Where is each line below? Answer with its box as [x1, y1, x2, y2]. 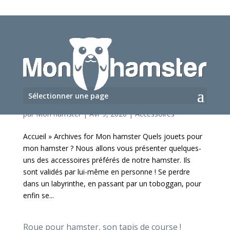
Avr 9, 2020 [89, 109, 127, 119]
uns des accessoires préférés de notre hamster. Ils [23, 155, 190, 165]
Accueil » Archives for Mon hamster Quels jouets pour [23, 131, 202, 141]
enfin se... [23, 190, 54, 200]
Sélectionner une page [28, 91, 108, 101]
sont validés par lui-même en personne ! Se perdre [23, 167, 190, 177]
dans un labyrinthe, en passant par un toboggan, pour [23, 179, 201, 188]
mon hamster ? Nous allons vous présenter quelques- [23, 143, 201, 153]
